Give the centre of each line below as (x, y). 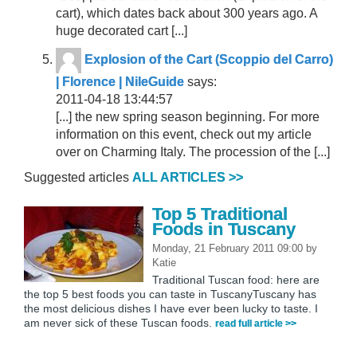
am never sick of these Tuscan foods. (120, 322)
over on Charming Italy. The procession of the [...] (193, 151)
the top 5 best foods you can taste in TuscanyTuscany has (170, 294)
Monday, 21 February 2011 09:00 (229, 248)
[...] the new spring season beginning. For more (188, 116)
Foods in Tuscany (224, 229)
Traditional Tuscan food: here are (236, 279)
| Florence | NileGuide (120, 81)
